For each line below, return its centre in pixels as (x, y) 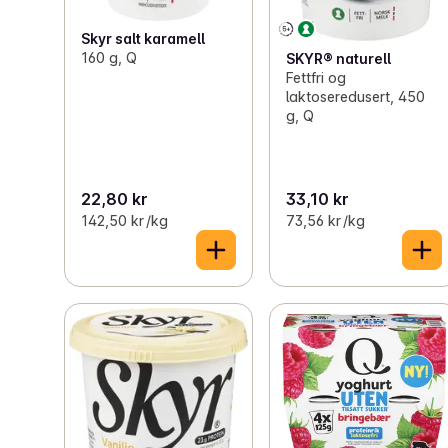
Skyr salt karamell (143, 39)
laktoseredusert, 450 (356, 97)
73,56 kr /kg (326, 221)
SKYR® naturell (339, 59)
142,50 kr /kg (124, 221)
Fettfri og (316, 78)
